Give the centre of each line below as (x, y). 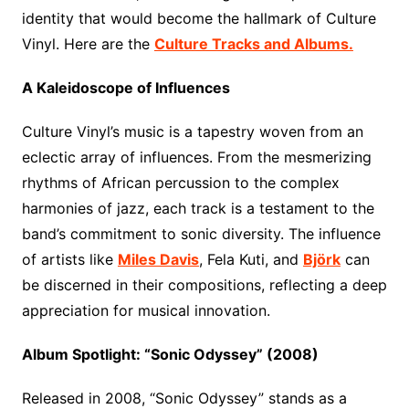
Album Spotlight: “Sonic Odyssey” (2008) (170, 354)
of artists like (69, 259)
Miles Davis (158, 259)
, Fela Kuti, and (251, 259)
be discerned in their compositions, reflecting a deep (204, 285)
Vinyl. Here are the (88, 44)
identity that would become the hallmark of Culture (199, 18)
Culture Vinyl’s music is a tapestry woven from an (192, 131)
